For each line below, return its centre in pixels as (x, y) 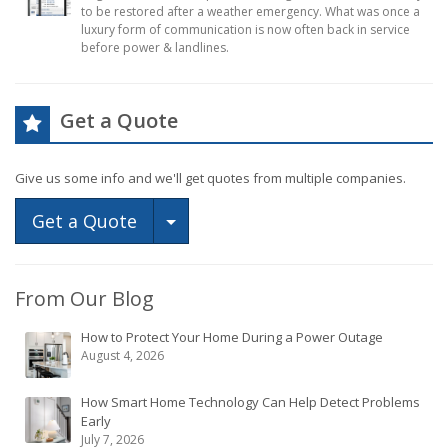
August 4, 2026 (122, 355)
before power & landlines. (155, 47)
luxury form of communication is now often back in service (245, 29)
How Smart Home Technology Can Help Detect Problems (250, 401)
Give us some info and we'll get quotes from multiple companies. (210, 177)
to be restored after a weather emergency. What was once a (250, 11)
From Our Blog (84, 298)
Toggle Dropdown (253, 219)
